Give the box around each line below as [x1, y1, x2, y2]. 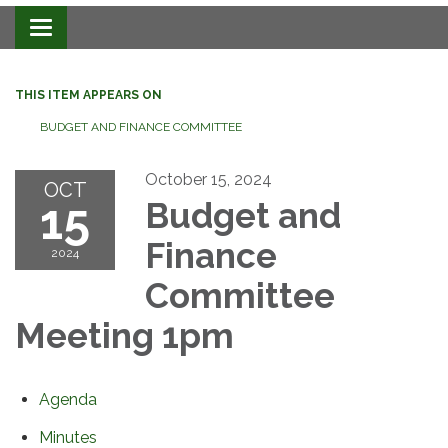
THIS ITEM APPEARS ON [15, 88, 162, 103]
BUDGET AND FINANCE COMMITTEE [40, 120, 242, 135]
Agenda [39, 390, 97, 410]
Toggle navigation [40, 20, 173, 40]
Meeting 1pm [15, 315, 234, 357]
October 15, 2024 [145, 170, 272, 190]
